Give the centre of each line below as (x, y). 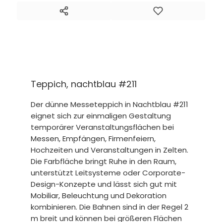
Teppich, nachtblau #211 (84, 84)
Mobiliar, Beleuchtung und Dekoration (99, 196)
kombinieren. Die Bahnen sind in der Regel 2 (110, 207)
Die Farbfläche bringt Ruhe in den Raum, (104, 162)
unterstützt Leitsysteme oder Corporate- (108, 173)
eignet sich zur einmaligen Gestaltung (101, 116)
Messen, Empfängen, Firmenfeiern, (93, 139)
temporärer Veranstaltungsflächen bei (103, 127)
